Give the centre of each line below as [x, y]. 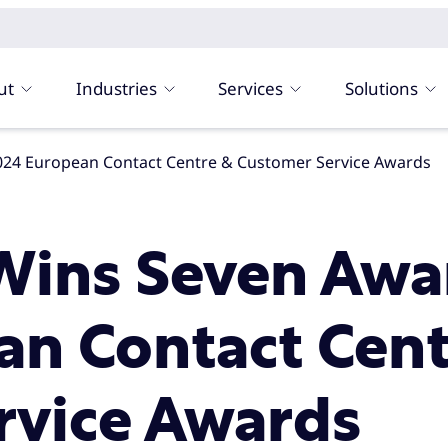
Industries [116, 88]
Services [251, 88]
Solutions [382, 88]
